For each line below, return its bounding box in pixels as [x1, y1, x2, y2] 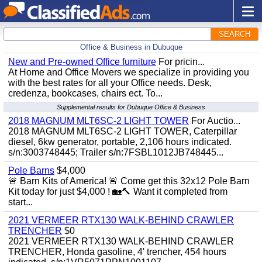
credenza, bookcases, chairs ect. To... [8, 88, 163, 98]
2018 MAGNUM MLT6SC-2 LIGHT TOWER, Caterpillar [8, 126, 237, 136]
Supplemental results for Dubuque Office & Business [57, 104, 205, 111]
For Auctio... [189, 116, 240, 126]
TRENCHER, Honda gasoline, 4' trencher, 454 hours [8, 247, 226, 257]
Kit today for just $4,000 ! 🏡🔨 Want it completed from [8, 187, 227, 196]
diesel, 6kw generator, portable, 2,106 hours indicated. [8, 137, 232, 147]
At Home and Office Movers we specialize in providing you [8, 67, 249, 77]
